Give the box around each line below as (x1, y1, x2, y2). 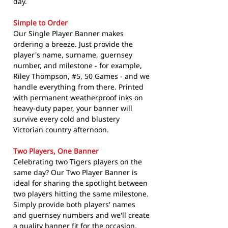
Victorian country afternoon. (13, 125, 109, 135)
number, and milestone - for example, (13, 61, 142, 71)
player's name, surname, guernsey (13, 50, 132, 60)
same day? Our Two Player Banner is (13, 167, 137, 178)
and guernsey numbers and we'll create (13, 210, 150, 220)
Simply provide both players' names (13, 199, 135, 210)
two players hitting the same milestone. (13, 189, 149, 199)
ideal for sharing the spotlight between (13, 178, 148, 188)
